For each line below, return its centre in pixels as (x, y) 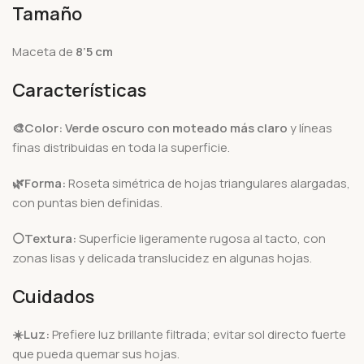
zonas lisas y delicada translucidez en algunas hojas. (162, 258)
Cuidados (53, 296)
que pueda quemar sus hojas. (96, 353)
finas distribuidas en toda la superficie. (121, 147)
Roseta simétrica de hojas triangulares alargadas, (208, 183)
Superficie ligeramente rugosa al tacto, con (201, 238)
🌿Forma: (39, 183)
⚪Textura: (44, 238)
